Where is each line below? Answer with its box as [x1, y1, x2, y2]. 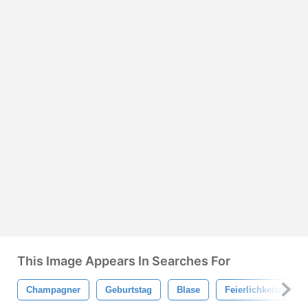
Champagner [26, 284, 80, 295]
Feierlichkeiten [225, 284, 287, 295]
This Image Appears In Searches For [17, 253, 230, 268]
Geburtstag [105, 284, 152, 295]
